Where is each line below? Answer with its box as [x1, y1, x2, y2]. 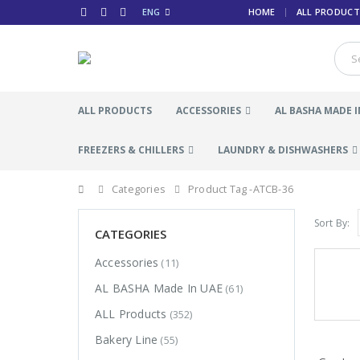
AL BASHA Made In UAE [95, 280, 223, 297]
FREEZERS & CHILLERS [78, 143, 184, 157]
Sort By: [313, 215, 350, 230]
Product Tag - [188, 182, 253, 196]
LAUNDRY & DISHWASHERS [218, 143, 348, 157]
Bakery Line [95, 332, 158, 348]
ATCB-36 [252, 182, 294, 196]
